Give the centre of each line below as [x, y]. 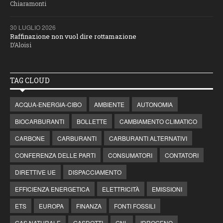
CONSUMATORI [130, 155]
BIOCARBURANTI [40, 121]
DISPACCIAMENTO [95, 172]
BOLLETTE [92, 121]
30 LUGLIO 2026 [33, 27]
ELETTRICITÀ [121, 189]
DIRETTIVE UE [35, 172]
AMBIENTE [109, 105]
